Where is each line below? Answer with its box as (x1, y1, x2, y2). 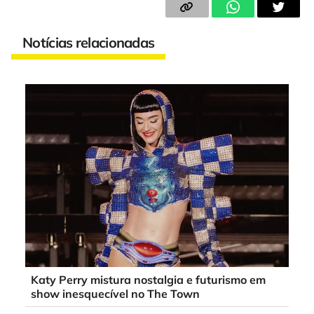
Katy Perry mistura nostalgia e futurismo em (31, 273, 266, 287)
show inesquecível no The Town (31, 287, 200, 301)
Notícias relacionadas (22, 34, 155, 52)
